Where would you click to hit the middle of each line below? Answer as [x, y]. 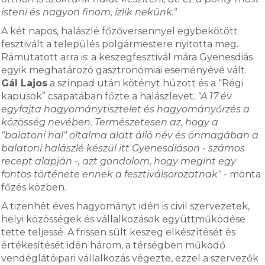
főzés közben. [34, 187]
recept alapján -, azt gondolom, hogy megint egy [119, 161]
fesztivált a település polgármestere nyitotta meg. [120, 44]
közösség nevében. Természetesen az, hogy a [110, 122]
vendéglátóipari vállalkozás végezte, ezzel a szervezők [130, 258]
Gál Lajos [25, 83]
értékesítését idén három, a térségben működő [114, 245]
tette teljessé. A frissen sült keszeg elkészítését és [119, 232]
